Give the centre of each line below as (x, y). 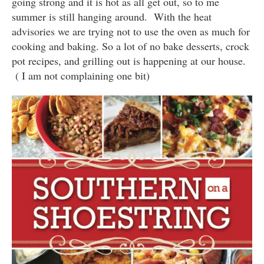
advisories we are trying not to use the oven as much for (131, 31)
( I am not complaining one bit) (81, 75)
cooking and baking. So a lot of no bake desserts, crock (131, 46)
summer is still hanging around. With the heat (112, 16)
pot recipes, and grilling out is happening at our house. (129, 60)
